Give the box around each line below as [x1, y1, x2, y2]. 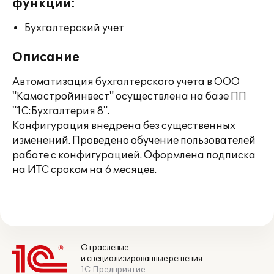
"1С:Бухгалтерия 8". [12, 105, 109, 117]
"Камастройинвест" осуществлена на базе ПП [12, 91, 246, 103]
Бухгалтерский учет [24, 22, 124, 34]
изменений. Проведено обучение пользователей [12, 135, 256, 147]
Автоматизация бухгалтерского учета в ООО [12, 76, 240, 88]
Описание [12, 50, 80, 65]
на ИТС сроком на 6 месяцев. [12, 164, 157, 176]
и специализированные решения [81, 254, 202, 264]
